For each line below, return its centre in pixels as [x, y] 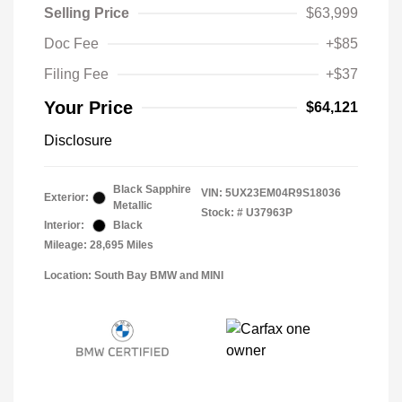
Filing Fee [76, 74]
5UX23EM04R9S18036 [283, 193]
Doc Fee [71, 44]
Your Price [88, 108]
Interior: [64, 225]
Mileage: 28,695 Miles [99, 245]
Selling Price [87, 13]
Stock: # [222, 213]
